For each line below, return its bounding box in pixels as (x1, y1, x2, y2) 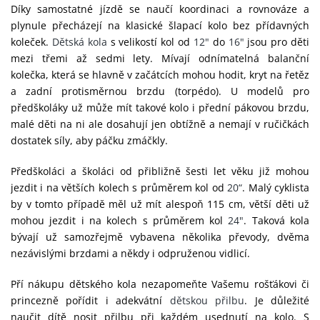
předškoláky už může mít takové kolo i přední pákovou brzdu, (11, 101, 309, 114)
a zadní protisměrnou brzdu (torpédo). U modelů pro (11, 84, 309, 98)
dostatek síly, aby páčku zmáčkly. (11, 134, 168, 147)
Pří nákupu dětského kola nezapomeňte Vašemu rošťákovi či (11, 277, 309, 291)
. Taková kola (244, 214, 310, 227)
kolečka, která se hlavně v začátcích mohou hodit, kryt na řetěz (11, 68, 309, 81)
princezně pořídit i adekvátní (11, 294, 170, 307)
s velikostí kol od (106, 35, 194, 49)
